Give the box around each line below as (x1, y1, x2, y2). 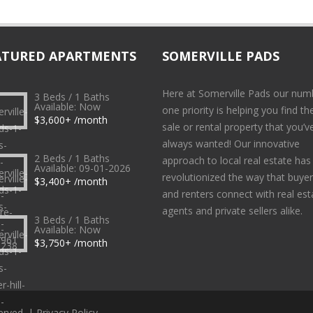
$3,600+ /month (34, 113, 108, 126)
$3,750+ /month (34, 236, 108, 249)
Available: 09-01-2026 (34, 161, 131, 175)
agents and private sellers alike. (162, 204, 303, 217)
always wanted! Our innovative (162, 137, 300, 150)
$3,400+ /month (34, 175, 108, 188)
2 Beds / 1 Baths (34, 152, 110, 165)
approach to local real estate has (162, 154, 312, 167)
